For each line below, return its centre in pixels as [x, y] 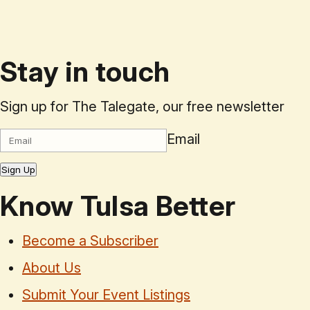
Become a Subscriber [90, 241]
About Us [52, 268]
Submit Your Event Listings [106, 295]
